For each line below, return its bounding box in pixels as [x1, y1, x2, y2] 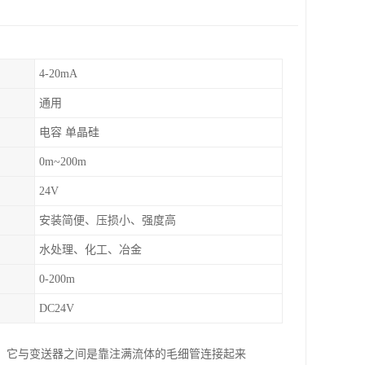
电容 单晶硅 [39, 126, 99, 139]
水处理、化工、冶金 [39, 244, 142, 256]
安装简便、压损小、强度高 [39, 214, 176, 226]
